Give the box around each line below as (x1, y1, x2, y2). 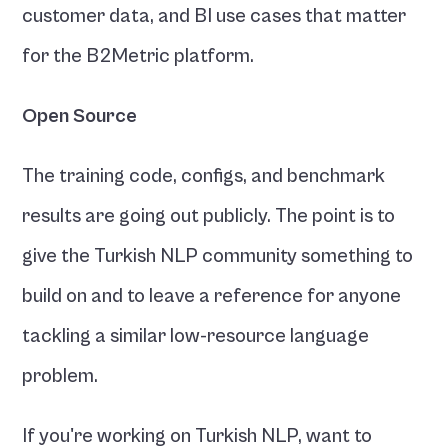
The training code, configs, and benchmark (22, 165, 386, 188)
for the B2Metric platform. (22, 45, 255, 68)
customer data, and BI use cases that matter (22, 5, 407, 28)
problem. (22, 365, 99, 388)
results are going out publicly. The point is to (22, 205, 396, 228)
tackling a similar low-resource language (22, 325, 370, 348)
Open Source (22, 105, 138, 128)
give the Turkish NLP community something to (22, 245, 414, 268)
